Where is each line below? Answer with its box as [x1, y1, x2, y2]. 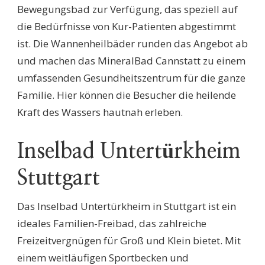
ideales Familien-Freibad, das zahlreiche [17, 216, 206, 231]
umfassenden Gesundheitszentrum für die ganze [17, 71, 245, 85]
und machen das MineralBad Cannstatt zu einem [17, 54, 245, 68]
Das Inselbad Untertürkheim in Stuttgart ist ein [17, 199, 236, 214]
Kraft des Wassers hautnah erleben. [17, 105, 183, 119]
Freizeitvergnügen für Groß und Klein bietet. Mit [17, 234, 241, 248]
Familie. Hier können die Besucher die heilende [17, 88, 236, 102]
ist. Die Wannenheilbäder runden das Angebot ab [17, 37, 248, 51]
